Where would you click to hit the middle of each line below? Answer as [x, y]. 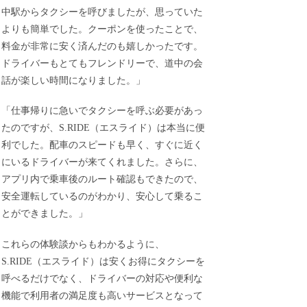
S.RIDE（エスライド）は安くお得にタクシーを [103, 261]
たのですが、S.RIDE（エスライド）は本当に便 [103, 128]
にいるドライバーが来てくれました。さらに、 [102, 162]
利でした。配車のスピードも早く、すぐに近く [102, 145]
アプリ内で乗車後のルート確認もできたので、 [102, 180]
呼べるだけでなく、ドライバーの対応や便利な [102, 278]
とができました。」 [45, 214]
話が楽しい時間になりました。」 [74, 80]
